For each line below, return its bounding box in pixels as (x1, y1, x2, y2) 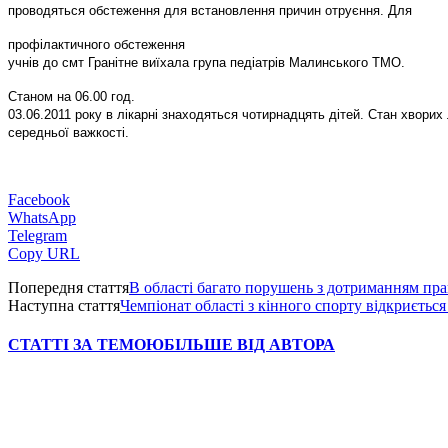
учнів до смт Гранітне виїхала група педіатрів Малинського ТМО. (8, 54, 405, 70)
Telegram (8, 226, 67, 244)
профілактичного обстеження (8, 36, 185, 52)
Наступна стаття (8, 296, 120, 314)
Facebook (8, 190, 70, 208)
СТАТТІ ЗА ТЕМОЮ (8, 336, 164, 354)
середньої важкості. (8, 124, 129, 140)
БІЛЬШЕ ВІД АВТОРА (164, 336, 335, 354)
